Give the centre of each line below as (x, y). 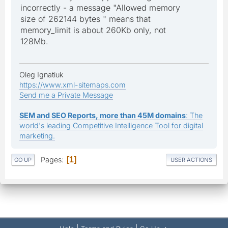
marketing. (37, 135)
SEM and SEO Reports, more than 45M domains (103, 115)
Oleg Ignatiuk (41, 74)
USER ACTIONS (191, 160)
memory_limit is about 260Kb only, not (93, 30)
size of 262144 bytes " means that (85, 19)
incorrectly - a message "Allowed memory (100, 7)
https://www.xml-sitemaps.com (73, 84)
